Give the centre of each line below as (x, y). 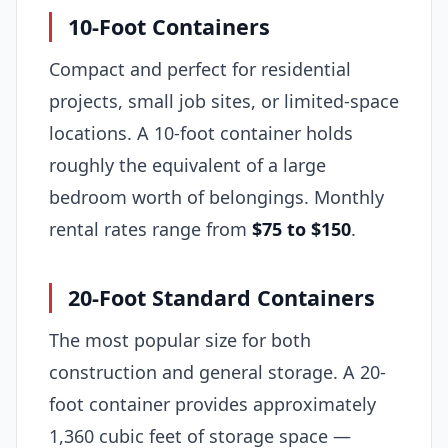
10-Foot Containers (169, 27)
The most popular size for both (180, 339)
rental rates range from (150, 229)
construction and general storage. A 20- (217, 371)
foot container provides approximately (212, 403)
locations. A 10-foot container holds (201, 133)
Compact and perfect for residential (200, 69)
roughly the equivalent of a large (187, 165)
